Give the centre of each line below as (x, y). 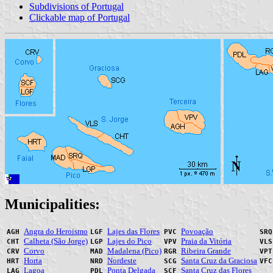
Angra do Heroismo (56, 231)
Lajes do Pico (129, 241)
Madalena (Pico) (134, 250)
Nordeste (122, 260)
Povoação (197, 231)
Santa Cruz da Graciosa (219, 260)
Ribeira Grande (206, 250)
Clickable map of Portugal (80, 17)
